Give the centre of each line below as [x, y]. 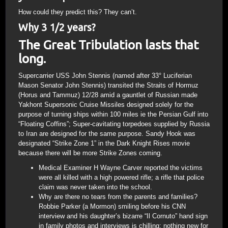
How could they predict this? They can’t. [78, 12]
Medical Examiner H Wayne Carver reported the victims [121, 168]
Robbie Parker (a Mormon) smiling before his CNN [112, 206]
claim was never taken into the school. [95, 187]
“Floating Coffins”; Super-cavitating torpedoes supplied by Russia [114, 124]
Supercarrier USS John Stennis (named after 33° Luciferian [105, 76]
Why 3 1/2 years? [57, 27]
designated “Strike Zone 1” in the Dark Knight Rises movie [104, 143]
